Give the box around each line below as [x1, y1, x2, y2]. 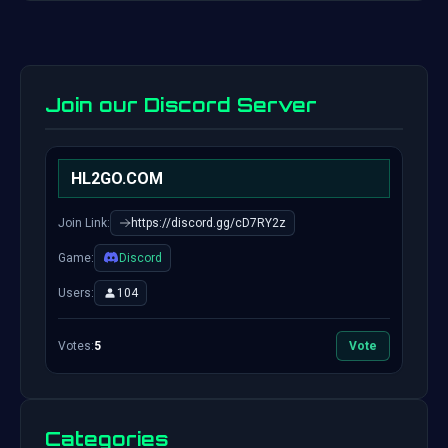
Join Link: [58, 216, 110, 231]
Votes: [58, 339, 94, 354]
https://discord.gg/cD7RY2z [131, 216, 286, 231]
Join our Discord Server [45, 93, 317, 118]
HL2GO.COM [71, 169, 163, 189]
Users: [58, 286, 94, 301]
